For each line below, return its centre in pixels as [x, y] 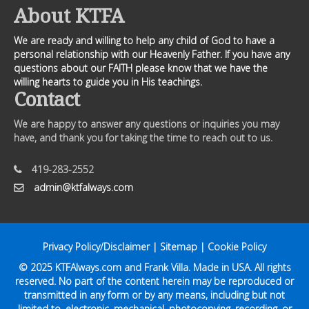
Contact [47, 99]
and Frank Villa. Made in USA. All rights [206, 267]
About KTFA [69, 15]
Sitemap [179, 247]
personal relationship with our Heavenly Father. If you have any [152, 54]
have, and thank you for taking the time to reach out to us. [143, 138]
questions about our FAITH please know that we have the [141, 68]
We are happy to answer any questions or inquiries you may [147, 124]
